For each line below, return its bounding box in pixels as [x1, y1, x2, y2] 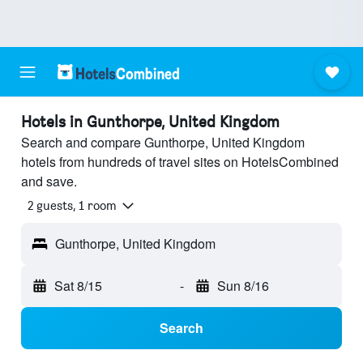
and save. [21, 172, 77, 190]
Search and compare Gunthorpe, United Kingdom [21, 133, 305, 152]
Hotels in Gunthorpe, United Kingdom [21, 112, 280, 131]
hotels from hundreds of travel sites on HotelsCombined [21, 152, 339, 171]
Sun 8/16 [216, 276, 269, 296]
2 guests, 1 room [28, 198, 117, 214]
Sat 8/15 [54, 276, 102, 296]
